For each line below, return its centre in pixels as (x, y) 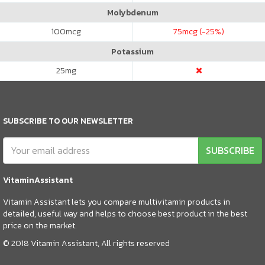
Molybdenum (132, 12)
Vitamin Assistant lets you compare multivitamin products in (117, 202)
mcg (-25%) (203, 31)
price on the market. (40, 225)
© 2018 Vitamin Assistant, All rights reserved (86, 243)
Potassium (132, 51)
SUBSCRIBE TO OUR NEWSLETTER (68, 121)
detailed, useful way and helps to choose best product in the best (125, 214)
